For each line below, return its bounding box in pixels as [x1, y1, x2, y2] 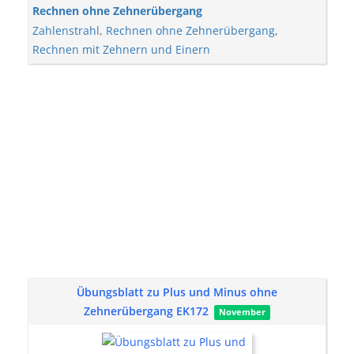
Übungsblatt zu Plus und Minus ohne [77, 284, 277, 299]
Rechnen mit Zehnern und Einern [32, 42, 210, 57]
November [219, 307, 265, 318]
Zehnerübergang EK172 [83, 303, 212, 318]
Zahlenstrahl [32, 23, 100, 38]
